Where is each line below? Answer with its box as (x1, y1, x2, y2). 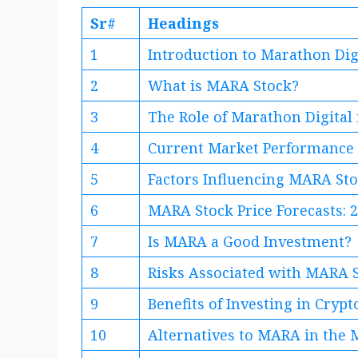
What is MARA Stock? (148, 76, 299, 96)
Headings (148, 14, 219, 34)
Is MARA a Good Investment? (148, 232, 352, 252)
